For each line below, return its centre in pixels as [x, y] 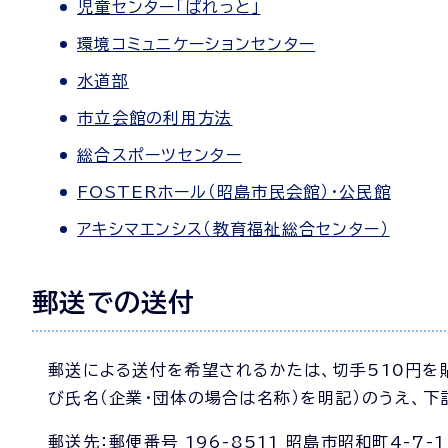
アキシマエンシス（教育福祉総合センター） [233, 229]
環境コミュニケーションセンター [196, 44]
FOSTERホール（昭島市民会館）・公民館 [234, 192]
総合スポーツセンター [159, 155]
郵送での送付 [114, 302]
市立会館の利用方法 [155, 118]
